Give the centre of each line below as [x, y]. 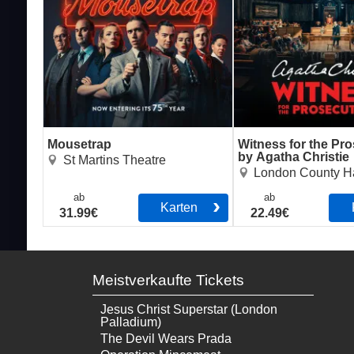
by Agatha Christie [294, 157]
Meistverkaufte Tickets [168, 281]
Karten [179, 208]
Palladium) [130, 322]
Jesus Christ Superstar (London [188, 310]
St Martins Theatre [114, 160]
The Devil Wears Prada [166, 339]
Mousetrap [79, 145]
